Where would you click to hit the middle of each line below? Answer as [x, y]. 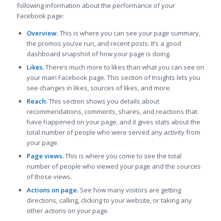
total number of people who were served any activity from [113, 132]
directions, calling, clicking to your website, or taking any [109, 200]
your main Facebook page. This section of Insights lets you [113, 77]
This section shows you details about [103, 101]
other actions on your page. [68, 210]
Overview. [43, 33]
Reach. [37, 101]
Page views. [45, 156]
